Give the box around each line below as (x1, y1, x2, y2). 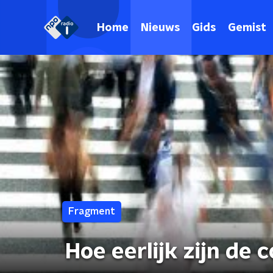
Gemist (228, 22, 266, 34)
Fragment (68, 207, 115, 216)
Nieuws (141, 22, 180, 34)
